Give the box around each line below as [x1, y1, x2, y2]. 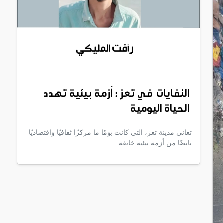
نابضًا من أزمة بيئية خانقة [119, 138, 192, 147]
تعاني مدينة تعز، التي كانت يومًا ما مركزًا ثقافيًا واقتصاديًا [29, 128, 192, 136]
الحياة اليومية [130, 101, 189, 117]
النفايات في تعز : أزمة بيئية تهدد [43, 86, 189, 103]
